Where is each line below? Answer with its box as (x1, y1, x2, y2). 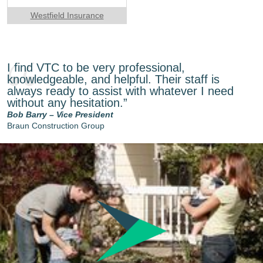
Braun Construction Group (7, 120, 104, 130)
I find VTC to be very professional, (7, 60, 185, 74)
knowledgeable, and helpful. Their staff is (7, 72, 220, 86)
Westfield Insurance (30, 10, 104, 20)
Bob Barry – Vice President (7, 109, 113, 119)
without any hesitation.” (7, 96, 127, 109)
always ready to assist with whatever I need (7, 84, 234, 97)
